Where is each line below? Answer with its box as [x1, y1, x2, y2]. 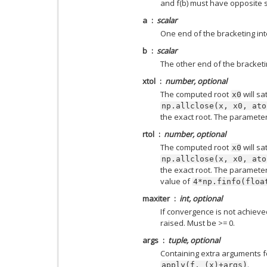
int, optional [179, 193, 222, 204]
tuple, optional [168, 235, 220, 246]
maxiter [142, 193, 170, 204]
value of [160, 176, 192, 187]
